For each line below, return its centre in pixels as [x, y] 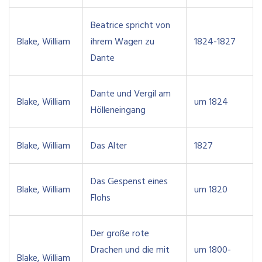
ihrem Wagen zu [122, 42]
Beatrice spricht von [130, 25]
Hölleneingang [118, 110]
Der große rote [120, 234]
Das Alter [108, 146]
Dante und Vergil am [130, 94]
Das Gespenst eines [129, 182]
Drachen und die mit [130, 250]
